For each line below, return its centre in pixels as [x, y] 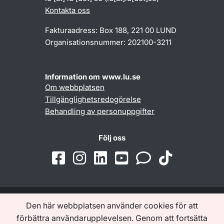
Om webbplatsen [75, 87]
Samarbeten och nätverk [112, 207]
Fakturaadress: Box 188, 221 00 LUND [111, 30]
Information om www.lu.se [93, 77]
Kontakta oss [67, 10]
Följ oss [112, 138]
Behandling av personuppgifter [100, 111]
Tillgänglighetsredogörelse [93, 99]
